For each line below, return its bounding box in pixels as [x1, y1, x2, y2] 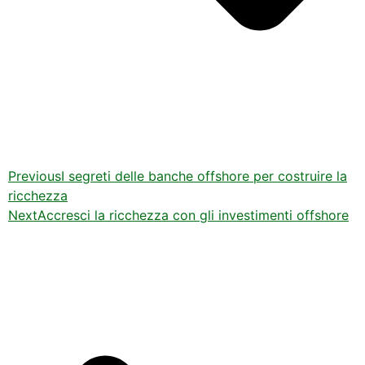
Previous [8, 167, 61, 184]
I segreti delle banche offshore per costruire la [61, 167, 347, 184]
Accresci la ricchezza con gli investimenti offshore [37, 206, 349, 223]
